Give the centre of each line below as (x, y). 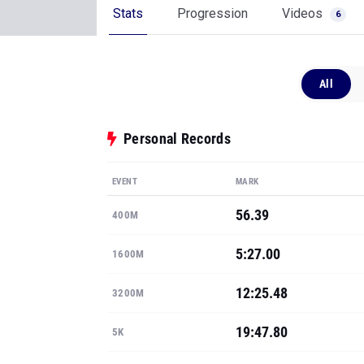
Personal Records (177, 139)
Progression (212, 13)
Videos (304, 13)
